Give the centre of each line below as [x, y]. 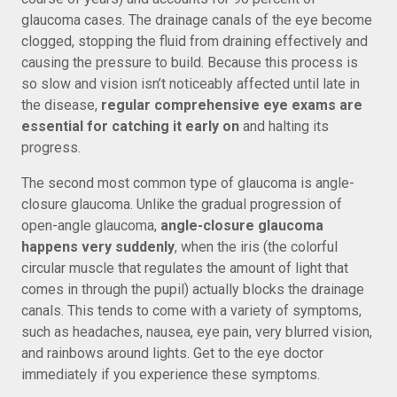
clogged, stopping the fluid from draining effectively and [195, 41]
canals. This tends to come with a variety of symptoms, [191, 311]
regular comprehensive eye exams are [232, 105]
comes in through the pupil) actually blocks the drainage [193, 289]
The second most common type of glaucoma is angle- [188, 183]
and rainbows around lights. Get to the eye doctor [172, 353]
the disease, [61, 105]
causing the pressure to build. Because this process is [190, 62]
